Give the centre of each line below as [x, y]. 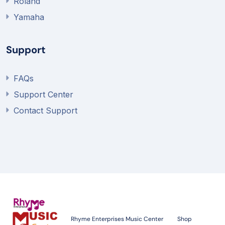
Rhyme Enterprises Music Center [117, 219]
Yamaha [29, 17]
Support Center [43, 94]
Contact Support [45, 110]
